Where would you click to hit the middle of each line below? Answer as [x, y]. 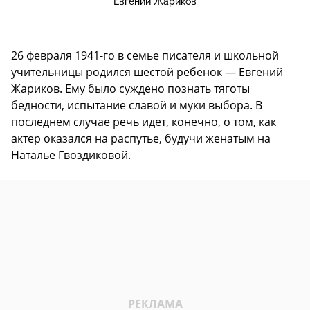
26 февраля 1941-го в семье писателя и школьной [145, 56]
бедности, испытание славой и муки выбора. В [137, 106]
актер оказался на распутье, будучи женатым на [141, 139]
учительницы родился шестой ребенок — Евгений [147, 72]
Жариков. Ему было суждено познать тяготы [130, 89]
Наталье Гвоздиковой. [71, 155]
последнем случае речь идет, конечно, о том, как [144, 122]
